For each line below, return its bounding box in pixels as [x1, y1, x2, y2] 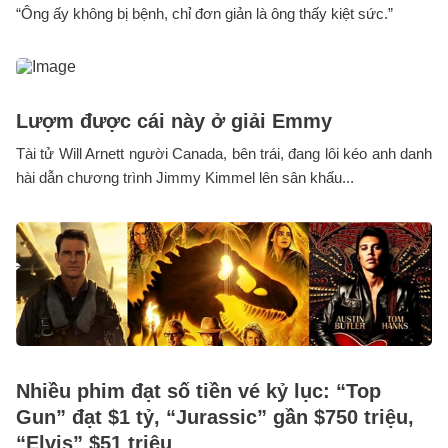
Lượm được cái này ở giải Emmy [16, 109, 332, 132]
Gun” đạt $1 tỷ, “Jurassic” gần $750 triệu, [16, 405, 414, 428]
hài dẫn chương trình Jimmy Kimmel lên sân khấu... [16, 168, 354, 186]
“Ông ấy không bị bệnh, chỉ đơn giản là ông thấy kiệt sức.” [16, 4, 393, 22]
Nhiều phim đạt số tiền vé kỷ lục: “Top [16, 379, 381, 402]
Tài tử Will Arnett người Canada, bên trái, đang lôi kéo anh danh [16, 144, 432, 162]
